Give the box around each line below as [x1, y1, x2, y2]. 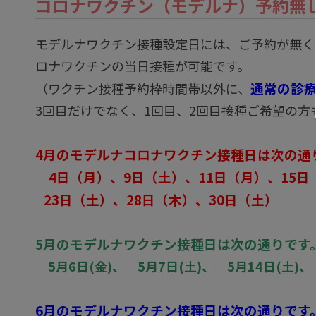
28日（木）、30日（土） [126, 190, 278, 209]
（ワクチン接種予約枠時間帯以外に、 [35, 79, 250, 97]
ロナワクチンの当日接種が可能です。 [35, 56, 250, 75]
